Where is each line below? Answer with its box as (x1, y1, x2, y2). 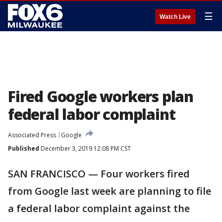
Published (8, 144, 39, 153)
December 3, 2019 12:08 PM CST (39, 144, 131, 153)
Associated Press (8, 131, 56, 139)
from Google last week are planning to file (8, 184, 211, 198)
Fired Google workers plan (8, 86, 193, 107)
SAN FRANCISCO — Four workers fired (8, 167, 190, 180)
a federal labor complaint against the (8, 202, 190, 215)
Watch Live (160, 13, 191, 20)
